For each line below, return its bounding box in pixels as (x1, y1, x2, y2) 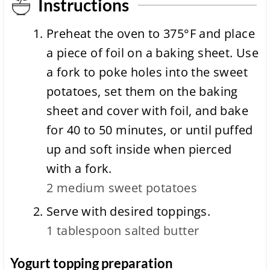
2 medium (46, 180, 105, 196)
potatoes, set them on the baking (46, 83, 238, 100)
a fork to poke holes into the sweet (46, 64, 248, 81)
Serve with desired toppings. (46, 203, 211, 220)
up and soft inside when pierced (46, 141, 232, 158)
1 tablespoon (46, 222, 122, 239)
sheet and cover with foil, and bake (46, 102, 249, 119)
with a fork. (46, 160, 112, 177)
